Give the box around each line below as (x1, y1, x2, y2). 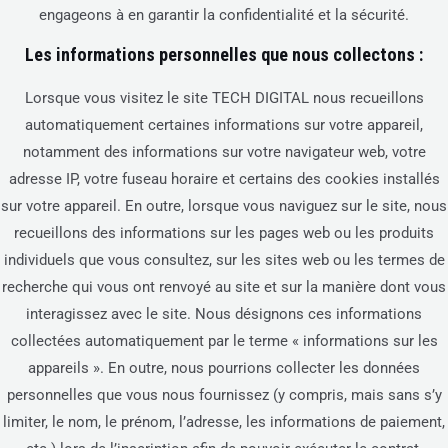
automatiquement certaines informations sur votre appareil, (25, 115, 423, 134)
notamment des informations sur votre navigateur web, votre (22, 142, 426, 161)
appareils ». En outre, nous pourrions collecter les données (28, 358, 420, 377)
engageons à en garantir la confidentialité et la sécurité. (39, 6, 409, 25)
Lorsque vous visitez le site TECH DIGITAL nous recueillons (24, 88, 424, 107)
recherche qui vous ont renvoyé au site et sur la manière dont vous (2, 277, 446, 296)
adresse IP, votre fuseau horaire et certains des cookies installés (8, 169, 440, 188)
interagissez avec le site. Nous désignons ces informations (26, 304, 422, 323)
